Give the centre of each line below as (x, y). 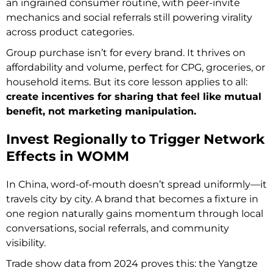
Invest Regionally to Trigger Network (135, 139)
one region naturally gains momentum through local (135, 213)
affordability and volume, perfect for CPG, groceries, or (136, 67)
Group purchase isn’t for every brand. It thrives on (126, 52)
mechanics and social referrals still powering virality (129, 17)
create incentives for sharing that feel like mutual (134, 96)
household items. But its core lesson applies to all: (127, 82)
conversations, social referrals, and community (118, 228)
